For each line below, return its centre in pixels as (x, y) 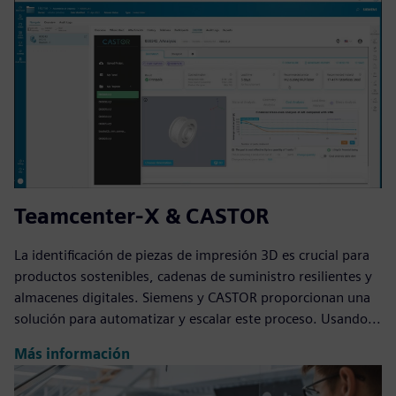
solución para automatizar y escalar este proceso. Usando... (198, 318)
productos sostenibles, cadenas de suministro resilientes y (193, 276)
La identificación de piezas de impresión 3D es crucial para (192, 255)
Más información (72, 354)
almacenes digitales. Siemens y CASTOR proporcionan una (192, 297)
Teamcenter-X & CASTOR (141, 216)
